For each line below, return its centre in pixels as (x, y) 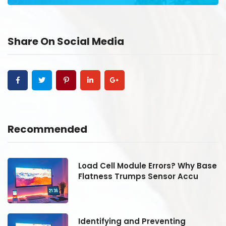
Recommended (47, 129)
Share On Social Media (66, 41)
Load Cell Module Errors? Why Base (148, 165)
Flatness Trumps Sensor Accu (138, 176)
